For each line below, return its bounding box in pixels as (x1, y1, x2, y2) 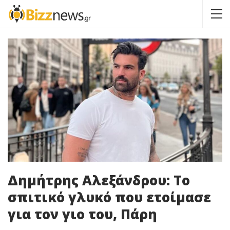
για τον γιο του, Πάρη (8, 204, 157, 223)
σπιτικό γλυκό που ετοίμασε (8, 187, 211, 206)
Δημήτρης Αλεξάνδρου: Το (8, 170, 190, 189)
